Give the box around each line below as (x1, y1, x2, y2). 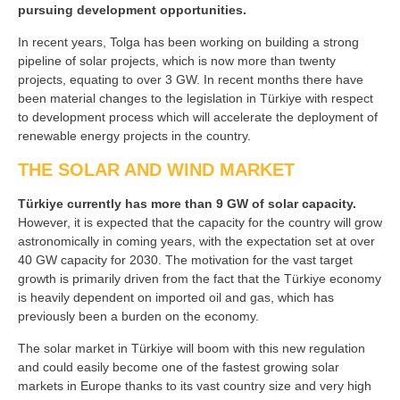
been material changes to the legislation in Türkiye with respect (18, 91, 373, 106)
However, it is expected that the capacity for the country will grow (18, 215, 382, 230)
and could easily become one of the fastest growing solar (18, 360, 339, 375)
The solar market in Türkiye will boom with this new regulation (18, 341, 365, 356)
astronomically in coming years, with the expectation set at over (18, 234, 375, 249)
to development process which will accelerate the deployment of (18, 110, 378, 125)
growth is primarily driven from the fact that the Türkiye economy (18, 271, 381, 287)
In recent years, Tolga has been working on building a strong (18, 35, 359, 50)
